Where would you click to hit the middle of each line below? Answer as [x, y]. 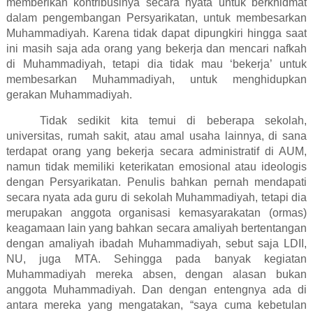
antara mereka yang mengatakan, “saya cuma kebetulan [156, 305]
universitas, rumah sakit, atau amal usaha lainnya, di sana [156, 136]
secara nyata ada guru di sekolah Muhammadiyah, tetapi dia [156, 198]
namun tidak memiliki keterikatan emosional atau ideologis [156, 167]
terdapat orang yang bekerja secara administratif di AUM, [156, 152]
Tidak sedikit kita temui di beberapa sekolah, [173, 121]
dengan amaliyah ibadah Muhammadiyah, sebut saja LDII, [156, 244]
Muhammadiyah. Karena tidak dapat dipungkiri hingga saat [156, 34]
